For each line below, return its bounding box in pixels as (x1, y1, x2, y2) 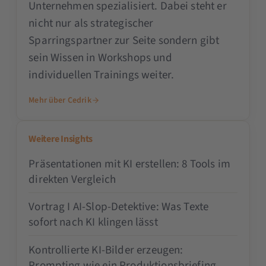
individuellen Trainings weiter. (28, 66, 175, 83)
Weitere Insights (28, 132, 93, 145)
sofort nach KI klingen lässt (28, 214, 158, 231)
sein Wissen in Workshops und (28, 49, 172, 66)
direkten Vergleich (28, 171, 116, 188)
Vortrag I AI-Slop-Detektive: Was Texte (28, 199, 209, 216)
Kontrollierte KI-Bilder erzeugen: (28, 242, 183, 259)
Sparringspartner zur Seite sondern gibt (28, 32, 220, 49)
